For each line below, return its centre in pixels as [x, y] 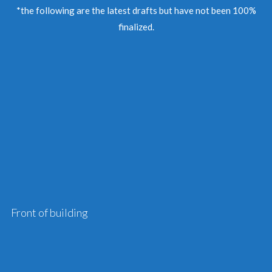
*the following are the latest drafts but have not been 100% [136, 10]
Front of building [49, 212]
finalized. [136, 27]
